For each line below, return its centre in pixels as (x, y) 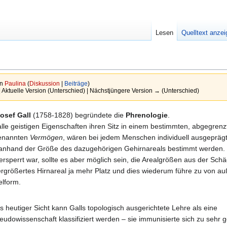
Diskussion (44, 84)
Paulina (15, 84)
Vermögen (46, 137)
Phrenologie (147, 115)
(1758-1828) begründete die (78, 115)
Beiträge (76, 84)
